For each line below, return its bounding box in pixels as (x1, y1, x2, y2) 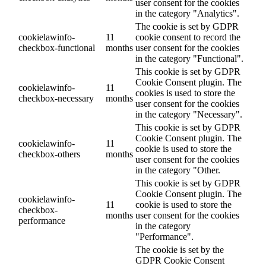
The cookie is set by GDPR (135, 21, 239, 31)
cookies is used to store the (135, 87, 235, 98)
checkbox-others (18, 148, 80, 159)
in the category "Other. (135, 164, 220, 175)
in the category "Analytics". (135, 8, 239, 18)
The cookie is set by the (135, 244, 224, 255)
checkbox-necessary (18, 93, 94, 103)
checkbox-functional (18, 42, 95, 53)
